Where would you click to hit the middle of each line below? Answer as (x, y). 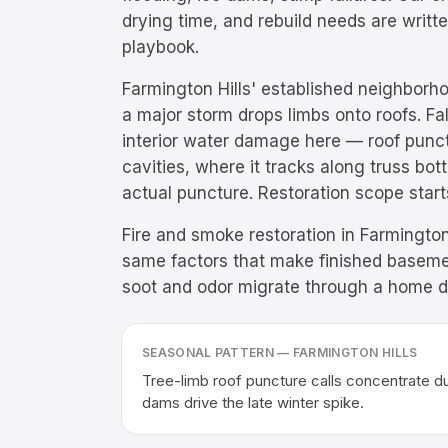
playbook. (160, 47)
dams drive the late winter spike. (253, 402)
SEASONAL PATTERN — (217, 352)
